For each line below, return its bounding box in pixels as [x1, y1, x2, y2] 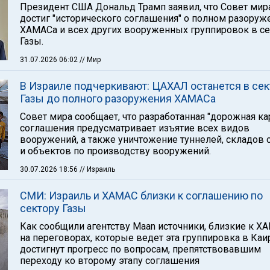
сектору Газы [20, 202, 86, 215]
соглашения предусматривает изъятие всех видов [20, 122, 250, 134]
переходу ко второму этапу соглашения [20, 255, 199, 266]
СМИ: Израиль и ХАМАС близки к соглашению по [20, 189, 263, 202]
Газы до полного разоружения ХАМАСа [20, 92, 216, 105]
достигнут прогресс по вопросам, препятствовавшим [20, 243, 261, 255]
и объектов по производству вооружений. [20, 145, 211, 157]
